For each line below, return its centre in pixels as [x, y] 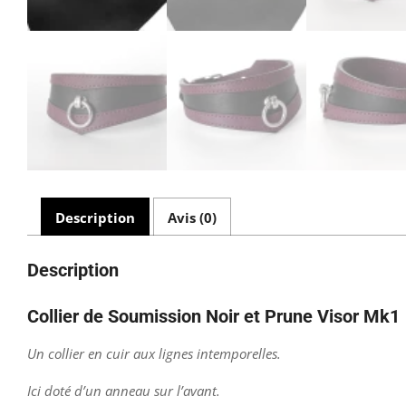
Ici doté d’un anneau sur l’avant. [124, 391]
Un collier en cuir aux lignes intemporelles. [154, 354]
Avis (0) [192, 217]
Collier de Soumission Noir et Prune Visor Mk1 [213, 317]
